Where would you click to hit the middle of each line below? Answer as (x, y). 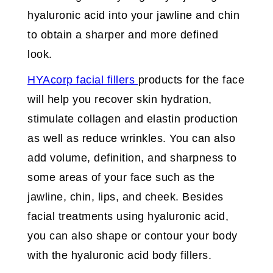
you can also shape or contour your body (133, 236)
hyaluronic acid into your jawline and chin (133, 16)
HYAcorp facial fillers (83, 80)
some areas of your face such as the (121, 178)
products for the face (191, 80)
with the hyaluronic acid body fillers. (119, 256)
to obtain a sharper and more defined (123, 35)
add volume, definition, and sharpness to (132, 158)
